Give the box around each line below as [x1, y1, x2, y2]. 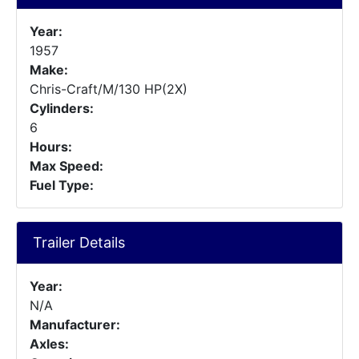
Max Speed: [30, 158, 103, 174]
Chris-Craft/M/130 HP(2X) [30, 81, 188, 97]
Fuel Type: [30, 177, 94, 193]
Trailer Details [33, 234, 125, 251]
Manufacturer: [30, 317, 120, 333]
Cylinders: [30, 100, 94, 116]
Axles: [30, 336, 69, 352]
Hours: [30, 139, 72, 155]
